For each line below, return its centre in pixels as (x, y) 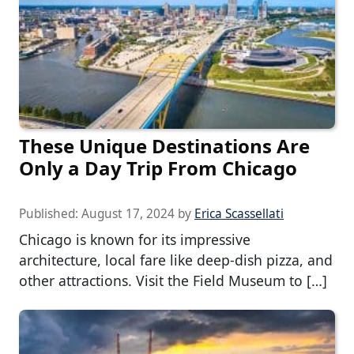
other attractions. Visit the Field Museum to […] (173, 281)
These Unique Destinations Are (164, 146)
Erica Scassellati (239, 214)
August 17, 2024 (128, 214)
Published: (50, 214)
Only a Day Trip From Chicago (158, 168)
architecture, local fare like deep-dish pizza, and (176, 260)
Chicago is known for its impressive (135, 240)
